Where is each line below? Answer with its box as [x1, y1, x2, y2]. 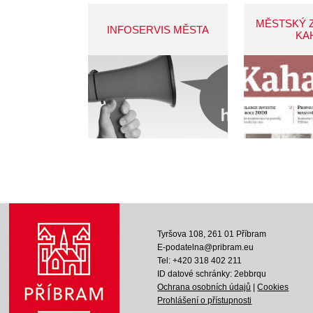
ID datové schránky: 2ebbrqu [157, 269, 267, 279]
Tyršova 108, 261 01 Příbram [157, 229, 267, 239]
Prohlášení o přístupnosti [157, 296, 252, 305]
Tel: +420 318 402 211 [157, 256, 242, 265]
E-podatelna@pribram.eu [157, 242, 254, 252]
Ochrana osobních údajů [157, 282, 252, 292]
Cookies [257, 282, 289, 292]
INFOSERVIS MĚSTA [106, 24, 209, 36]
